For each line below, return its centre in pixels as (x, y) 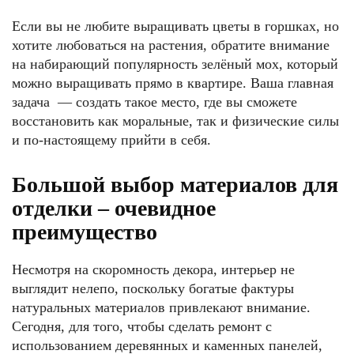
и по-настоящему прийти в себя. (111, 140)
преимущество (85, 232)
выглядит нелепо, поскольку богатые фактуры (153, 288)
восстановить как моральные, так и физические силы (175, 121)
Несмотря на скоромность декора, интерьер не (153, 269)
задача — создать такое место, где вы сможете (154, 102)
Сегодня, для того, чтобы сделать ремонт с (142, 326)
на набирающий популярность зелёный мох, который (175, 64)
